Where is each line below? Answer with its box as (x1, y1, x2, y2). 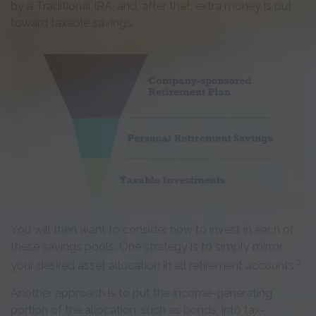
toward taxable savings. (11, 16, 134, 30)
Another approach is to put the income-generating (11, 286, 272, 300)
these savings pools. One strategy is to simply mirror (11, 239, 283, 253)
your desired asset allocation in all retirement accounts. (11, 259, 296, 273)
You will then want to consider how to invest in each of (11, 222, 294, 236)
